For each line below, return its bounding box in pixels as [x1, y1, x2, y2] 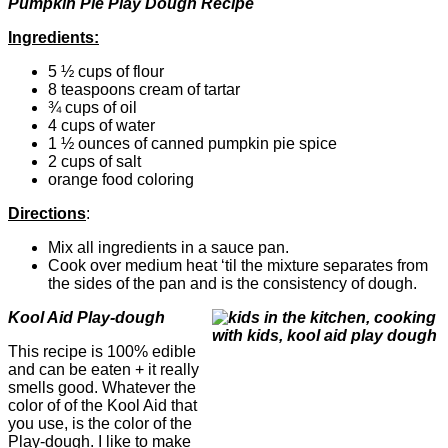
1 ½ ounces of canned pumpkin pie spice [48, 134, 337, 152]
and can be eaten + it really [8, 360, 199, 378]
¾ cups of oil [48, 98, 137, 116]
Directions [8, 204, 86, 222]
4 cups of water [48, 116, 155, 134]
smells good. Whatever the [8, 378, 196, 396]
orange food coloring [48, 170, 194, 188]
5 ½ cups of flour [48, 62, 164, 80]
